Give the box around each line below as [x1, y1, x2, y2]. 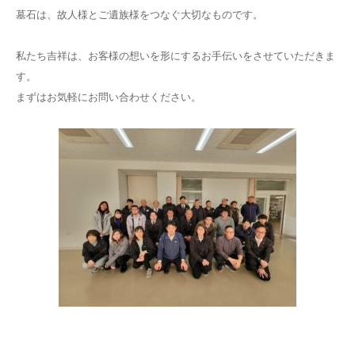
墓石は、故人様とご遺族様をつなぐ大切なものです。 [16, 9, 263, 21]
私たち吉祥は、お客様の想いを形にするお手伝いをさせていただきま [16, 50, 335, 62]
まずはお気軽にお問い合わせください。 [16, 91, 201, 103]
